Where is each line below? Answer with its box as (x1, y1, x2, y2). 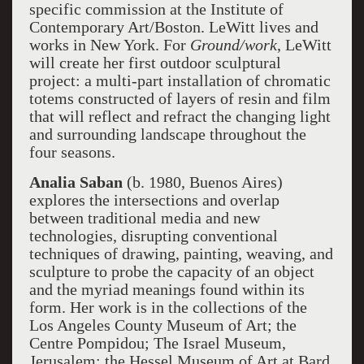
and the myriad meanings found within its (28, 280, 305, 298)
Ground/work (189, 36, 277, 54)
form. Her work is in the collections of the (28, 298, 307, 316)
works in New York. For (28, 36, 190, 54)
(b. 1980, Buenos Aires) (122, 173, 283, 191)
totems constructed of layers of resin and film (28, 89, 331, 107)
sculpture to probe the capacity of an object (28, 262, 314, 280)
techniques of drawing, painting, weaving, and (28, 245, 333, 262)
